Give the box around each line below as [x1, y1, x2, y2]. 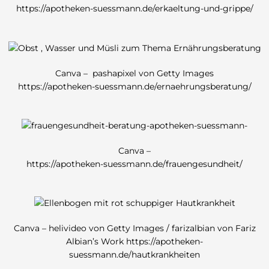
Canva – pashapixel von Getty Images [55, 68, 214, 78]
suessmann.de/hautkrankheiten [69, 250, 200, 260]
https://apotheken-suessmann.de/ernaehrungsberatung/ [17, 81, 252, 91]
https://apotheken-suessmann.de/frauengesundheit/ [26, 159, 243, 169]
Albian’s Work [66, 237, 126, 247]
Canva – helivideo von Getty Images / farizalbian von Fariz [13, 223, 256, 234]
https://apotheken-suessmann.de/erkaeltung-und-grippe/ [16, 4, 253, 14]
